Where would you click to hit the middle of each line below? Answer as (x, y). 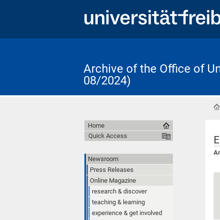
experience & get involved (127, 213)
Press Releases (112, 169)
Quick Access (108, 136)
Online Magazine (113, 180)
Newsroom (103, 159)
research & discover (119, 191)
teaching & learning (118, 202)
